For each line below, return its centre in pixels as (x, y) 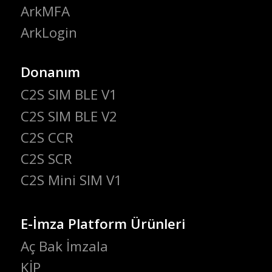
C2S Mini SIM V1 (71, 180)
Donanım (50, 72)
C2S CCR (47, 137)
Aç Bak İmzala (64, 246)
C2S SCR (46, 158)
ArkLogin (49, 33)
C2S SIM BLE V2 (69, 116)
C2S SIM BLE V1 (69, 95)
